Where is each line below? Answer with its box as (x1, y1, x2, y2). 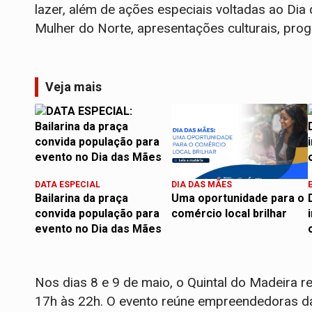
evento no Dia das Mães (35, 222, 162, 236)
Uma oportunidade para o (171, 192, 304, 205)
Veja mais (45, 79, 102, 95)
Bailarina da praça (35, 192, 128, 205)
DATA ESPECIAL (35, 180, 100, 190)
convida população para (35, 207, 159, 221)
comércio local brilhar (171, 207, 287, 221)
